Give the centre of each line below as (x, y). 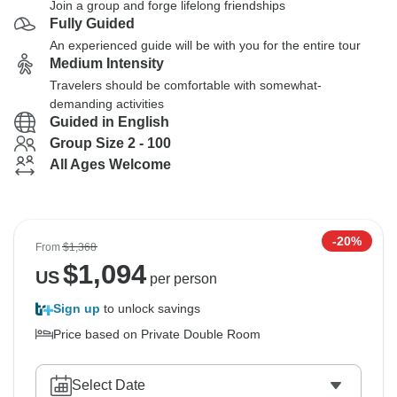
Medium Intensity (107, 63)
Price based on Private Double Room (157, 334)
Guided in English (109, 122)
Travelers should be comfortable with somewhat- (186, 85)
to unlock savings (150, 308)
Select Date (109, 385)
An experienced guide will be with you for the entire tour (205, 45)
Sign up (77, 308)
